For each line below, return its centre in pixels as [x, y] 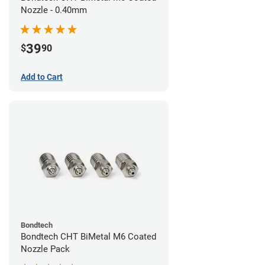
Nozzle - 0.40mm [54, 10]
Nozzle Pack [45, 249]
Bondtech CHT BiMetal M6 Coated [88, 236]
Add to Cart [42, 77]
